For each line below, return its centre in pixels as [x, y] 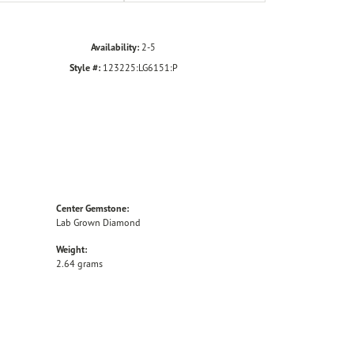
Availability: [115, 47]
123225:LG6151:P [140, 68]
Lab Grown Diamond [98, 223]
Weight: [72, 250]
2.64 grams [79, 264]
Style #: [85, 68]
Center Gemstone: [92, 209]
